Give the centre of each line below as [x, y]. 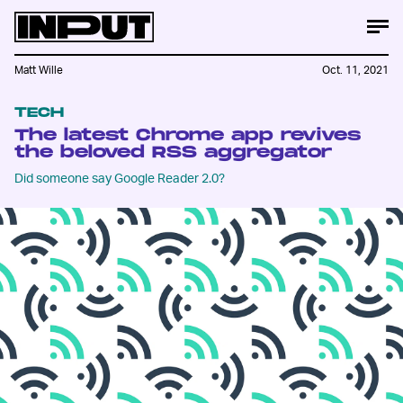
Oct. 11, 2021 [355, 70]
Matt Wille [39, 70]
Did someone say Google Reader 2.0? [120, 177]
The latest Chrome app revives [188, 135]
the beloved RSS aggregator [173, 152]
